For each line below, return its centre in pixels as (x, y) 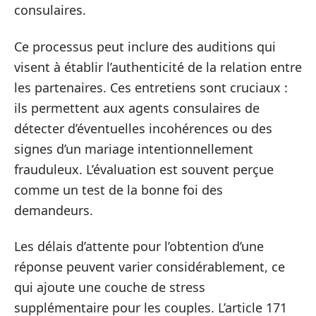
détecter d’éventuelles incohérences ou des (143, 128)
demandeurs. (54, 210)
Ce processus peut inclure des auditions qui (145, 46)
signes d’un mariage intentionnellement (134, 148)
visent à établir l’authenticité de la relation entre (158, 67)
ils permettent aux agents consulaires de (137, 108)
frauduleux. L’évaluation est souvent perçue (144, 169)
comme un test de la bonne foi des (119, 189)
